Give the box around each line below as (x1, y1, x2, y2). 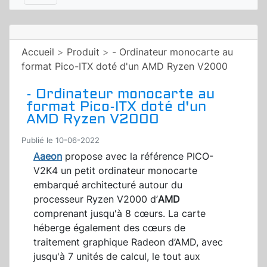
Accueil (21, 46, 54, 58)
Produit (67, 46, 100, 58)
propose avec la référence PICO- (62, 150, 213, 163)
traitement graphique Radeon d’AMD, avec (33, 236, 223, 249)
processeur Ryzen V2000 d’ (33, 193, 158, 206)
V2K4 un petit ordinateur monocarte (33, 164, 197, 177)
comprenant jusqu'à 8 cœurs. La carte (33, 207, 206, 220)
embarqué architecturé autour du (33, 179, 182, 191)
